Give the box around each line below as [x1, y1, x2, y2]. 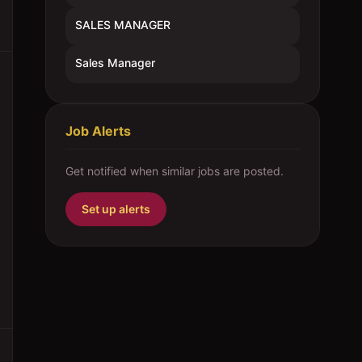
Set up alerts [82, 202, 150, 216]
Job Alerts [65, 123, 131, 139]
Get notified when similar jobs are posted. [65, 164, 284, 178]
